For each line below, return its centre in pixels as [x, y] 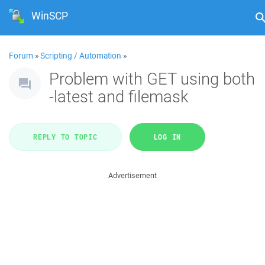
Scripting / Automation [81, 56]
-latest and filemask [119, 96]
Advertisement [132, 175]
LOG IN [167, 137]
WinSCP [50, 16]
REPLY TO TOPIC [65, 137]
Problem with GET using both [152, 78]
